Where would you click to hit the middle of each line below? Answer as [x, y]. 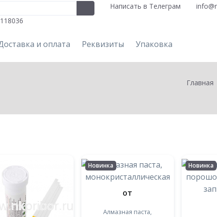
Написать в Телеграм [145, 6]
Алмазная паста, [128, 212]
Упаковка [154, 44]
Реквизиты [103, 44]
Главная [200, 83]
